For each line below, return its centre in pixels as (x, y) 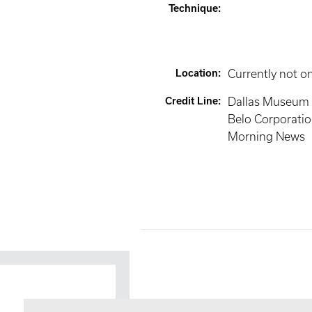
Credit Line (191, 101)
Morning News (266, 136)
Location (196, 73)
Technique (193, 8)
